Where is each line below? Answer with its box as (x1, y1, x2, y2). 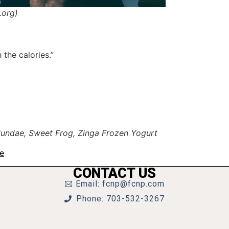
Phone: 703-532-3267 (76, 193, 165, 203)
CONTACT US (73, 165, 156, 181)
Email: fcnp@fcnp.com (76, 178, 165, 189)
